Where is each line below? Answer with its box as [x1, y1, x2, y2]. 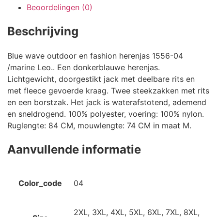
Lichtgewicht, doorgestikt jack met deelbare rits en [7, 74, 195, 84]
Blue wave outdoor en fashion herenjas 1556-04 [7, 51, 183, 61]
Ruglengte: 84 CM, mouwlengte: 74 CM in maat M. [7, 121, 191, 131]
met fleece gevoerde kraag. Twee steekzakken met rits [7, 86, 209, 96]
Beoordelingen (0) [27, 2, 93, 13]
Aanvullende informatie [7, 142, 141, 157]
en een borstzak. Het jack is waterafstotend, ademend [7, 97, 206, 108]
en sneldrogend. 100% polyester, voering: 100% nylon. [7, 109, 204, 119]
